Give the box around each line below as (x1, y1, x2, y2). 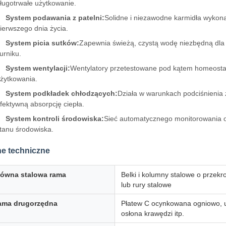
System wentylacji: (6, 64, 70, 72)
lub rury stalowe (121, 181, 172, 189)
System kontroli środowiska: (6, 115, 104, 123)
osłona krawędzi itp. (121, 209, 184, 217)
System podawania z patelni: (6, 14, 104, 22)
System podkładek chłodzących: (6, 89, 118, 97)
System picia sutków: (6, 39, 79, 47)
